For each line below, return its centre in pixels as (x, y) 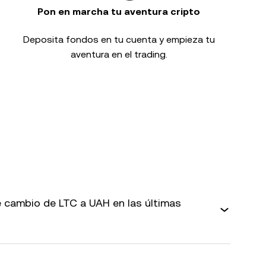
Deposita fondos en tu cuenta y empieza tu (119, 39)
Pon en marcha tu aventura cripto (119, 12)
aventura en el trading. (119, 54)
